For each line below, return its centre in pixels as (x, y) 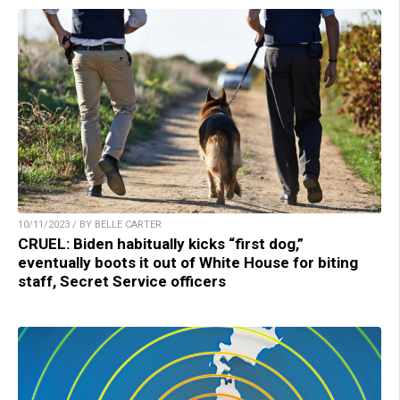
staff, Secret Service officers (122, 282)
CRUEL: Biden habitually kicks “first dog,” (161, 244)
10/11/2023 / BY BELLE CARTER (90, 225)
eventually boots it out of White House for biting (188, 263)
